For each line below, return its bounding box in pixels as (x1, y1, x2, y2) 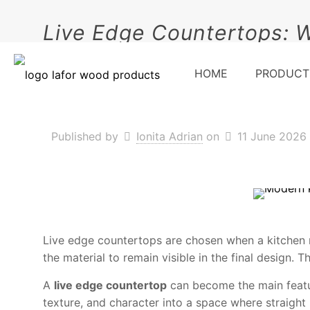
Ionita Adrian (136, 129, 203, 143)
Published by (51, 129, 118, 143)
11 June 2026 (237, 129, 307, 143)
